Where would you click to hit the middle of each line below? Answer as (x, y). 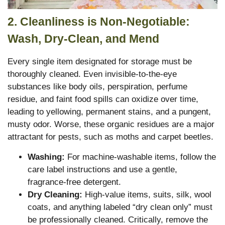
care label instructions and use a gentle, (102, 169)
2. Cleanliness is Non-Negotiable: (99, 22)
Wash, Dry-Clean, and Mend (83, 39)
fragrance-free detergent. (74, 182)
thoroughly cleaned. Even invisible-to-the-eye (92, 74)
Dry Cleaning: (55, 194)
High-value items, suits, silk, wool (147, 194)
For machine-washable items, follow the (140, 157)
